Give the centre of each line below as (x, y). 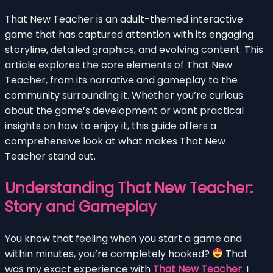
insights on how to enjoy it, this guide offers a (111, 126)
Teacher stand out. (50, 156)
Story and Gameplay (81, 207)
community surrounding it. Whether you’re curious (124, 95)
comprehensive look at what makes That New (115, 141)
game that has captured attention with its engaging (129, 34)
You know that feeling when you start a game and (123, 238)
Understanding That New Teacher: (129, 188)
